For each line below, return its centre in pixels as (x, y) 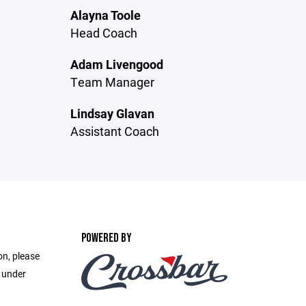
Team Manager (113, 82)
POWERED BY (106, 238)
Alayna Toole (106, 15)
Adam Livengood (117, 64)
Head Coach (104, 33)
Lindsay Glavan (113, 113)
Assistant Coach (115, 131)
